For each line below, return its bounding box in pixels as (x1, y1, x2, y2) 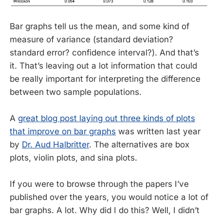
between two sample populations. (10, 87, 142, 97)
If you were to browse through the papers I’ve (10, 179, 189, 189)
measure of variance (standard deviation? (10, 34, 173, 44)
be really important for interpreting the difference (10, 73, 200, 84)
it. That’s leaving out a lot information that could (10, 60, 197, 71)
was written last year (116, 127, 200, 137)
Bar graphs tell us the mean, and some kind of (10, 21, 189, 31)
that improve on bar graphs (10, 127, 116, 137)
